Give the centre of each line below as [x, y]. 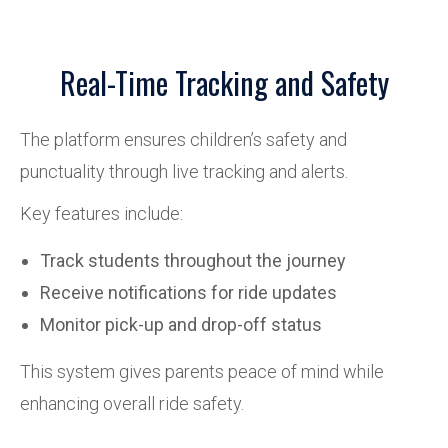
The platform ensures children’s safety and [183, 139]
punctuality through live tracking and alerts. [184, 171]
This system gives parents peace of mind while [202, 371]
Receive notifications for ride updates [188, 292]
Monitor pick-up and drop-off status [181, 324]
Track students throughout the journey [193, 260]
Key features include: [101, 213]
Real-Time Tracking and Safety [224, 82]
